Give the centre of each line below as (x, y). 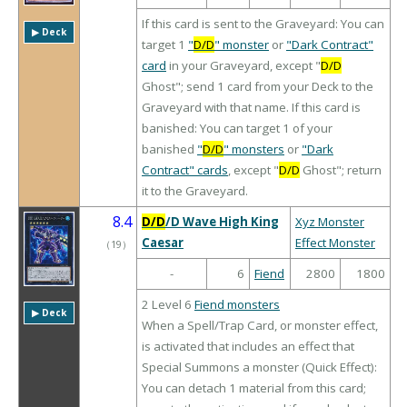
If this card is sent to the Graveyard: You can (263, 24)
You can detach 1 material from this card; (254, 388)
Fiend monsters (237, 305)
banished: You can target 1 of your (237, 129)
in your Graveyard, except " (243, 66)
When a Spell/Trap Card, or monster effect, (260, 326)
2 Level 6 (168, 305)
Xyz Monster (330, 222)
